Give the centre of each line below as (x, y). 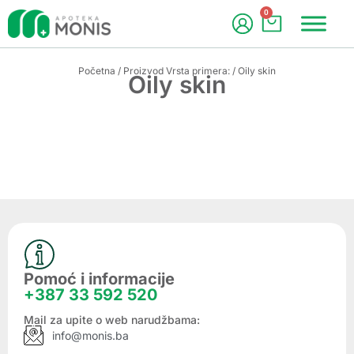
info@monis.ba (91, 335)
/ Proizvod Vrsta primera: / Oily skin (196, 71)
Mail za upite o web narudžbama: (112, 320)
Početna (97, 71)
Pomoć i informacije (99, 279)
